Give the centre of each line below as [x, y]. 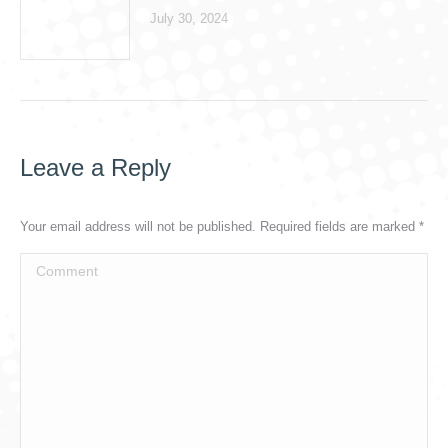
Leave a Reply [95, 167]
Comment [52, 266]
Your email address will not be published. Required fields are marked [219, 226]
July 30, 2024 [189, 18]
